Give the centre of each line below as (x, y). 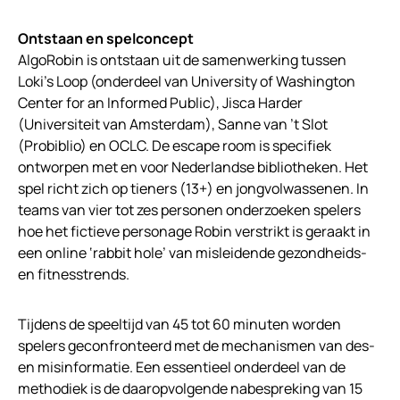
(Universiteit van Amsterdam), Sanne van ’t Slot (173, 124)
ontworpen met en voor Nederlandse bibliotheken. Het (193, 167)
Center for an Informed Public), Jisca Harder (160, 102)
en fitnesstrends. (74, 274)
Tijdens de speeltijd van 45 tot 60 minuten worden (179, 324)
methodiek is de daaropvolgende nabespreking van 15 (190, 388)
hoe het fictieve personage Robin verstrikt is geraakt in (194, 231)
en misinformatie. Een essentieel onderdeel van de (182, 367)
